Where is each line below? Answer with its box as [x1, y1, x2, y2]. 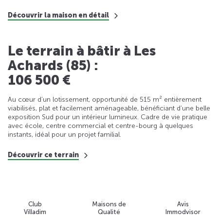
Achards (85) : [8, 57, 98, 73]
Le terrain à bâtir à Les [8, 42, 156, 59]
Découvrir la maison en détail [8, 11, 109, 19]
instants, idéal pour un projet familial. [8, 130, 121, 139]
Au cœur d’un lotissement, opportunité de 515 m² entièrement [8, 95, 201, 104]
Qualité [98, 208, 120, 216]
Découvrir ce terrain [8, 150, 79, 159]
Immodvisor [165, 208, 200, 216]
